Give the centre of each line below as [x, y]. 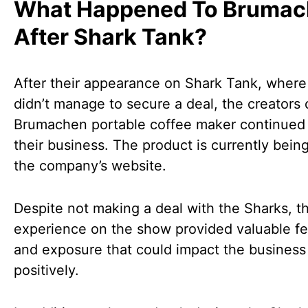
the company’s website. [90, 166]
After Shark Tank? [110, 37]
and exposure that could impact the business [160, 250]
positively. [46, 270]
